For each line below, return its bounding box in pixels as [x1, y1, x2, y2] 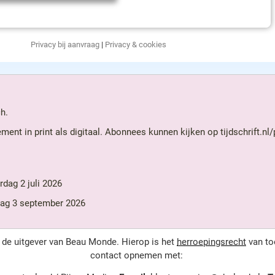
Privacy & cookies [104, 40, 166, 49]
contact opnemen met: [90, 250, 183, 261]
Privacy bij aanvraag [30, 40, 99, 49]
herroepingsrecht [177, 236, 246, 247]
